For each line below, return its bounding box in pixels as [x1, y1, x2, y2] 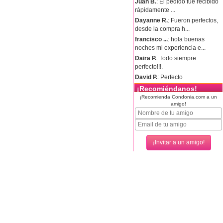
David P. [135, 73, 157, 81]
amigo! [171, 101, 186, 107]
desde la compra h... [135, 25, 190, 32]
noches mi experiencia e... [135, 44, 206, 51]
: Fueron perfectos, [168, 16, 218, 24]
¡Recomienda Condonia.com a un [140, 94, 217, 100]
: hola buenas [168, 35, 205, 43]
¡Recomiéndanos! [137, 84, 197, 93]
